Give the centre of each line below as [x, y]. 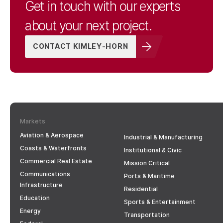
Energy [30, 211]
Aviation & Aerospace [52, 135]
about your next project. [88, 25]
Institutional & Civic [153, 150]
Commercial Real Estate [56, 161]
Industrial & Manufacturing [163, 137]
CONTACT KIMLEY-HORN [81, 46]
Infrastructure [41, 185]
